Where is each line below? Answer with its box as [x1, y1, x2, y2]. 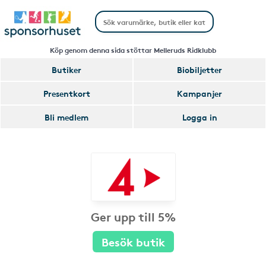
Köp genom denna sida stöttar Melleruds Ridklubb [50, 45, 216, 55]
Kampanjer [177, 87, 222, 99]
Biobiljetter [177, 64, 222, 75]
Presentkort [43, 87, 90, 99]
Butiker [52, 64, 81, 75]
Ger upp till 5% [90, 208, 176, 224]
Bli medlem [45, 111, 88, 123]
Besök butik [101, 233, 165, 249]
